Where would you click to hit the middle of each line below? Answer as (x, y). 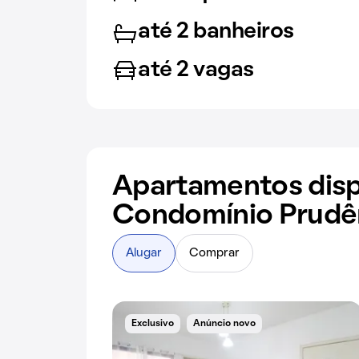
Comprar (214, 253)
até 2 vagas (196, 70)
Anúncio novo (224, 324)
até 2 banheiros (216, 32)
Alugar (144, 253)
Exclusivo (153, 324)
